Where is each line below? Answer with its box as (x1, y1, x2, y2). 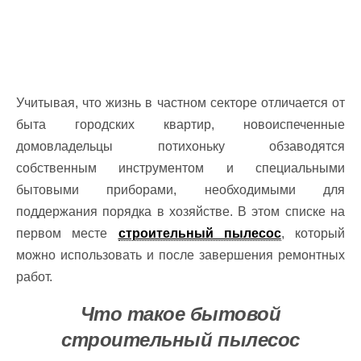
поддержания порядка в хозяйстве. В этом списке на (16, 205, 345, 218)
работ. (16, 270, 65, 284)
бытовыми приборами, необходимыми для (16, 183, 345, 197)
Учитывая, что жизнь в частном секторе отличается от (16, 96, 345, 110)
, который (280, 226, 345, 240)
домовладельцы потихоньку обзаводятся (16, 139, 345, 153)
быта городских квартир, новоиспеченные (16, 118, 345, 131)
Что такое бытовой (80, 303, 281, 325)
